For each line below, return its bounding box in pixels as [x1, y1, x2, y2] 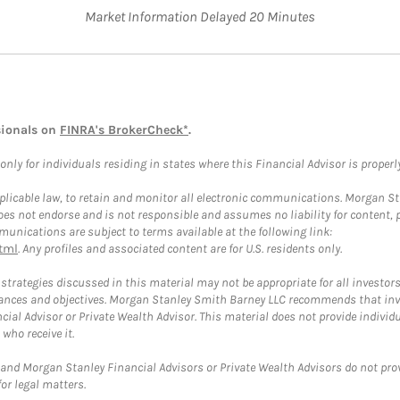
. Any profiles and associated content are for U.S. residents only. [18, 241, 342, 256]
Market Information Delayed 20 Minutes [85, 8, 315, 25]
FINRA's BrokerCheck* [60, 122, 188, 137]
